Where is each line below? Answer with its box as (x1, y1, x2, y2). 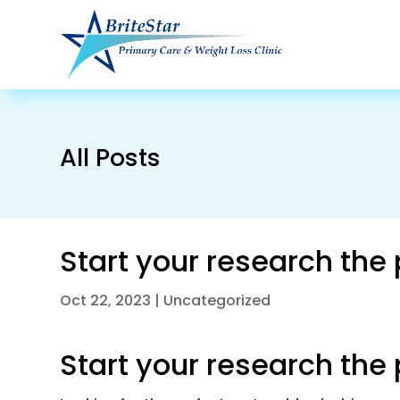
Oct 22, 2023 (60, 289, 152, 311)
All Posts (60, 141, 162, 174)
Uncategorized (163, 289, 271, 311)
